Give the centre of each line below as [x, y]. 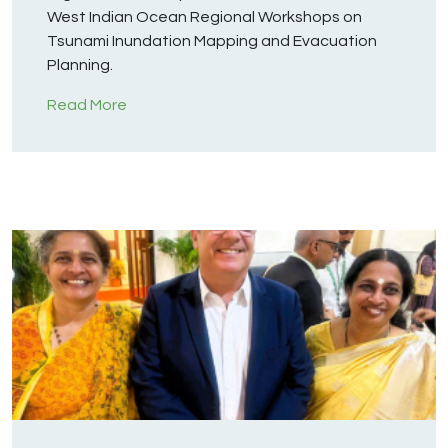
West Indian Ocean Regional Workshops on [204, 17]
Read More [87, 105]
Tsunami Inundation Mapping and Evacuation [212, 41]
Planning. [80, 65]
